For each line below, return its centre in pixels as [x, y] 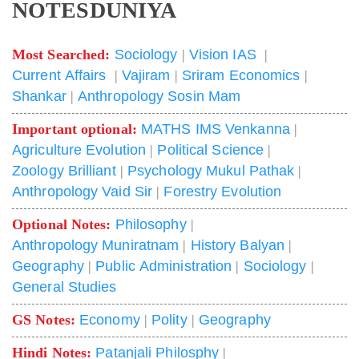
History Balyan [237, 246]
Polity [169, 320]
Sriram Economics [241, 76]
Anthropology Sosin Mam [159, 97]
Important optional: [77, 129]
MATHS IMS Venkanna [216, 129]
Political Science [211, 150]
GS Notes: [46, 320]
